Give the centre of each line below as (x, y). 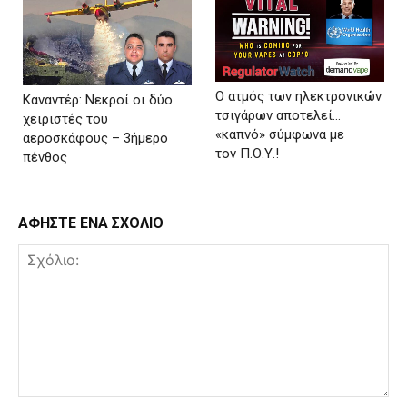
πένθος (45, 157)
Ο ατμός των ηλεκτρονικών (299, 96)
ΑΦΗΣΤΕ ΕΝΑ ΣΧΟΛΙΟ (91, 223)
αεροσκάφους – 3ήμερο (95, 138)
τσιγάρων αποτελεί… (278, 115)
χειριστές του (65, 119)
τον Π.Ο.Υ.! (248, 153)
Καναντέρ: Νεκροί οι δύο (98, 99)
